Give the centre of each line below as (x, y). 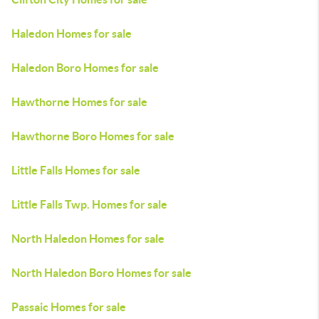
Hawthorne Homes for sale (79, 102)
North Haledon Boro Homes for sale (101, 273)
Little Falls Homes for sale (76, 170)
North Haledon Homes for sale (88, 239)
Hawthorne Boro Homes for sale (93, 136)
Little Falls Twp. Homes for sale (89, 204)
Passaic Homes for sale (69, 307)
